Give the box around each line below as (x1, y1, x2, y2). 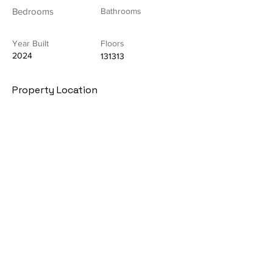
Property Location (12, 83, 97, 96)
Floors (101, 38, 124, 48)
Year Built (12, 38, 49, 48)
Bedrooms (12, 5, 54, 16)
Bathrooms (101, 5, 141, 16)
